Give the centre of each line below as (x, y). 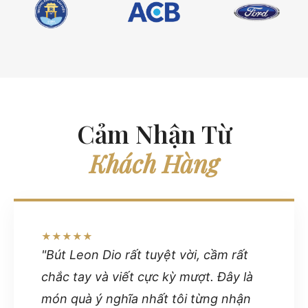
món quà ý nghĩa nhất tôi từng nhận (146, 298)
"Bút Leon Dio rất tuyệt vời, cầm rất (145, 254)
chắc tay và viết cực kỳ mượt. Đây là (147, 276)
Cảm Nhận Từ (154, 133)
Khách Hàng (154, 163)
